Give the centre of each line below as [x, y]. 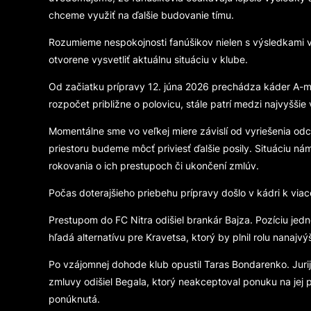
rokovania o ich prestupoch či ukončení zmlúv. [153, 166]
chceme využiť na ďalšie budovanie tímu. [141, 15]
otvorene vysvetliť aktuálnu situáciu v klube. [148, 60]
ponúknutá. [74, 299]
